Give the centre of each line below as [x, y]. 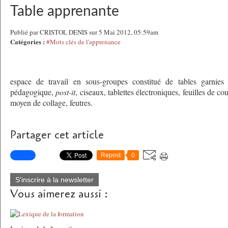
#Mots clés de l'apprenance [83, 42]
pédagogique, [33, 92]
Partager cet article [57, 135]
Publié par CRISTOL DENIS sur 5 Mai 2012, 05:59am [84, 32]
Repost [111, 155]
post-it [66, 92]
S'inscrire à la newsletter [54, 180]
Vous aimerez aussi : [59, 194]
